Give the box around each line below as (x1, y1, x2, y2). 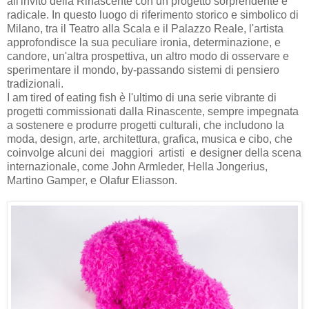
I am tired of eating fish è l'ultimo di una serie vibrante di (7, 91, 277, 103)
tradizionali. (7, 77, 63, 90)
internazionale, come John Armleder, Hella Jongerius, (7, 160, 268, 172)
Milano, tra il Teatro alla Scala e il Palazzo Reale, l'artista (7, 22, 283, 34)
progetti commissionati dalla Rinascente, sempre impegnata (7, 105, 299, 117)
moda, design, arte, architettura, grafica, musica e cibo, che (7, 132, 292, 145)
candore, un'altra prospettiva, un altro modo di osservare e (7, 50, 289, 62)
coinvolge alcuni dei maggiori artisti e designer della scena (7, 146, 301, 159)
